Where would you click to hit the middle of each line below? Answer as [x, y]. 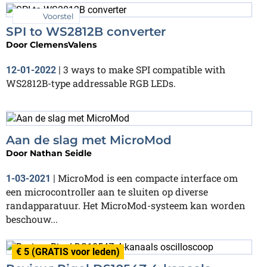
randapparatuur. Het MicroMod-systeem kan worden [126, 205]
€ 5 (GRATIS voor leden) [68, 252]
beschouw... [32, 219]
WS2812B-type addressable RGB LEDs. [91, 83]
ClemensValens [63, 45]
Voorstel [58, 16]
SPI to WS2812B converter [86, 32]
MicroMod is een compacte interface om [148, 178]
